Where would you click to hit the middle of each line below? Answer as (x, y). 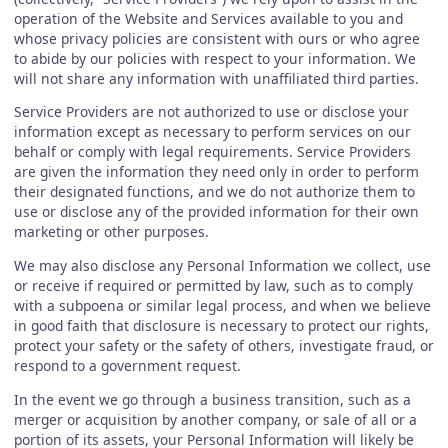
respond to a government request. (127, 366)
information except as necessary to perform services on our (212, 132)
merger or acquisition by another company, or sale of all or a (215, 419)
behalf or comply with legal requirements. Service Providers (212, 152)
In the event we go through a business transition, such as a (212, 399)
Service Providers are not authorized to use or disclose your (211, 112)
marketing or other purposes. (111, 232)
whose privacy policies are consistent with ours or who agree (216, 38)
